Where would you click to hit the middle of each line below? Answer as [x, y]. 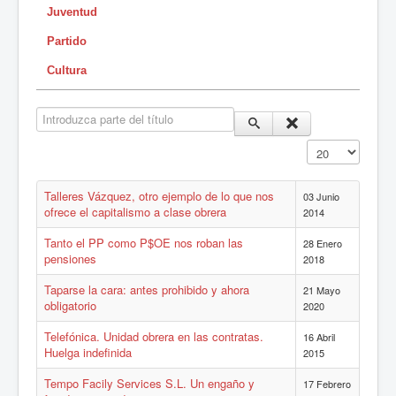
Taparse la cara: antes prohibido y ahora [147, 290]
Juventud [72, 12]
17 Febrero [327, 384]
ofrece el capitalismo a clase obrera [135, 212]
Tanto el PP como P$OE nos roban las [144, 243]
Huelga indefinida [88, 353]
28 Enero [323, 244]
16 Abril [319, 337]
